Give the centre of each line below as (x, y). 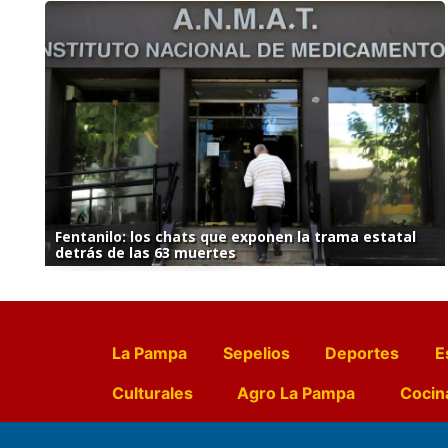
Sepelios (256, 353)
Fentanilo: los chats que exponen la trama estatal (235, 237)
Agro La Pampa (296, 393)
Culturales (152, 393)
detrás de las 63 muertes (145, 253)
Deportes (362, 353)
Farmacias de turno (187, 433)
